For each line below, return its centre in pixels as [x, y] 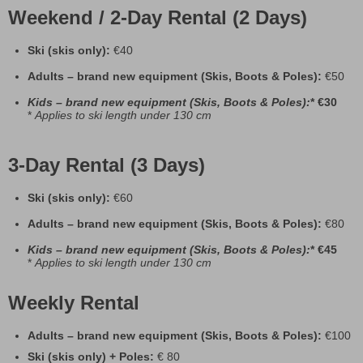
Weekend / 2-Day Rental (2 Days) [158, 18]
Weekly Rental [74, 303]
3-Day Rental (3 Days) [107, 165]
